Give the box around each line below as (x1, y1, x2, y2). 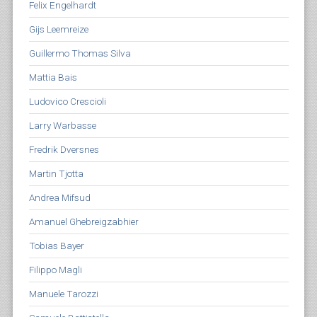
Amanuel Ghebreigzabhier (28, 216, 139, 227)
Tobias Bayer (28, 240, 84, 251)
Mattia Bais (28, 71, 77, 83)
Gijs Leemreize (28, 23, 88, 35)
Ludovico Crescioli (28, 96, 106, 107)
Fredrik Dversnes (28, 144, 99, 155)
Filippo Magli (28, 264, 82, 275)
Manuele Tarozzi (28, 288, 98, 299)
